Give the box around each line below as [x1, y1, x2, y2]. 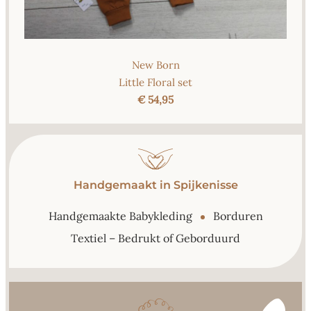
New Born [131, 58, 180, 72]
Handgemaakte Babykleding [48, 209, 195, 224]
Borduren [210, 209, 263, 224]
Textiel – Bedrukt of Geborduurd [71, 230, 240, 245]
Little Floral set [119, 75, 192, 89]
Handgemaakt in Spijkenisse [73, 178, 238, 192]
